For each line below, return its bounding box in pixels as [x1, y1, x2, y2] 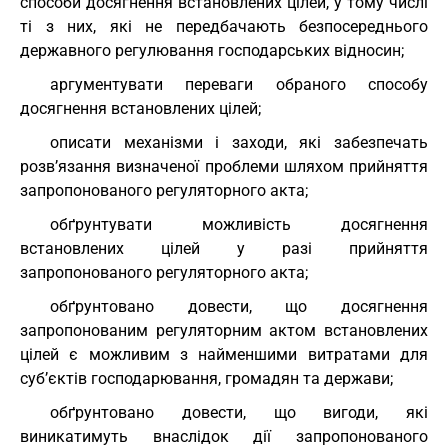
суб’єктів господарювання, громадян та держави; [20, 369, 393, 388]
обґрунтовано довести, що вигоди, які [50, 403, 428, 422]
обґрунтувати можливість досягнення [50, 215, 428, 234]
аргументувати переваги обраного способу [50, 75, 428, 94]
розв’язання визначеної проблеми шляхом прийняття [20, 157, 428, 176]
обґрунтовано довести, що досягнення [50, 297, 428, 316]
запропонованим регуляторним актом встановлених [20, 321, 428, 340]
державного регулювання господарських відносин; [20, 41, 404, 60]
